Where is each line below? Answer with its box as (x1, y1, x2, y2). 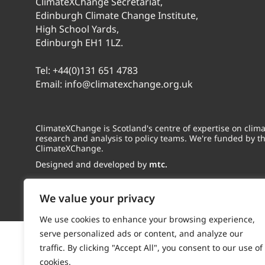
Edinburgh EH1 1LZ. (35, 36, 123, 49)
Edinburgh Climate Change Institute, (35, 9, 198, 22)
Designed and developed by (35, 159, 149, 170)
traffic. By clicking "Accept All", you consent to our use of (40, 242, 263, 253)
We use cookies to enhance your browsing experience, (40, 214, 255, 225)
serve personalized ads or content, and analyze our (40, 228, 243, 239)
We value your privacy (40, 191, 155, 205)
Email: (35, 77, 64, 91)
